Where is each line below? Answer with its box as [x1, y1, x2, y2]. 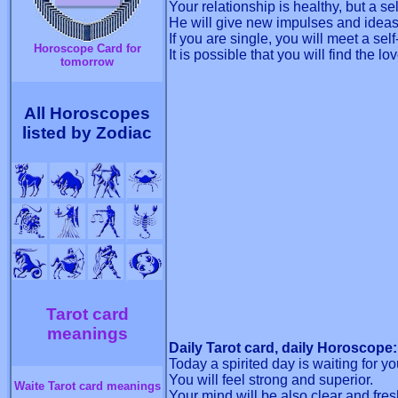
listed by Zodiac [22, 123, 152, 142]
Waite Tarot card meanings [13, 379, 161, 393]
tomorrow [60, 55, 114, 68]
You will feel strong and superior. [169, 372, 374, 388]
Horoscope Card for [33, 42, 141, 55]
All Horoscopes [24, 104, 150, 123]
